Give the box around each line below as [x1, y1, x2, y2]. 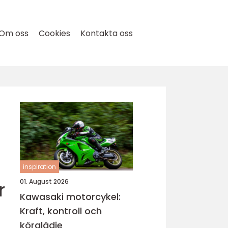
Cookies [39, 27, 70, 39]
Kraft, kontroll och [20, 205, 102, 217]
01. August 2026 [20, 177, 69, 186]
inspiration [23, 162, 56, 171]
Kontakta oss [80, 27, 133, 39]
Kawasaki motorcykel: [20, 190, 121, 203]
